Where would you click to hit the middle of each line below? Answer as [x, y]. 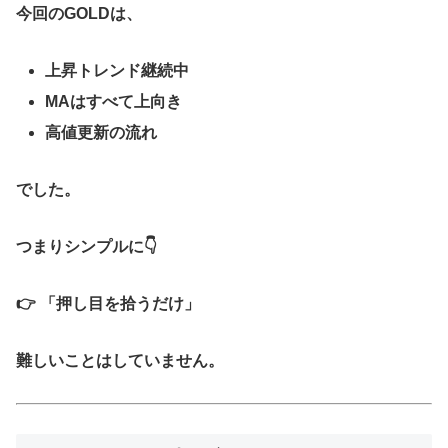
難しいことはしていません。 [120, 360]
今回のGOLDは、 [79, 14]
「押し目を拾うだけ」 [120, 303]
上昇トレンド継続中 [117, 71]
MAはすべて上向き [114, 102]
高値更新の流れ [101, 133]
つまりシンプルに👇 [86, 247]
